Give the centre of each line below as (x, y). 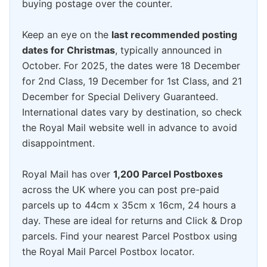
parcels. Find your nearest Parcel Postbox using (130, 236)
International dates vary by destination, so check (132, 112)
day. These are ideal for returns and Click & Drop (132, 221)
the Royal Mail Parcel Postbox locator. (108, 252)
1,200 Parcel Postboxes (168, 174)
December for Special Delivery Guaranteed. (120, 97)
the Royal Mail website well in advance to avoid (130, 128)
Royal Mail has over (68, 174)
